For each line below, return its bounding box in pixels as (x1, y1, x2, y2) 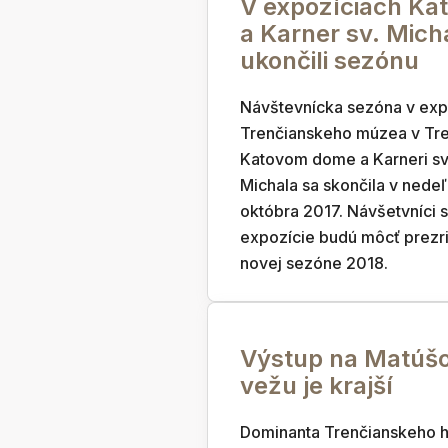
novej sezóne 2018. (240, 253, 388, 274)
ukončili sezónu (240, 46, 419, 76)
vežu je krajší (240, 371, 393, 401)
